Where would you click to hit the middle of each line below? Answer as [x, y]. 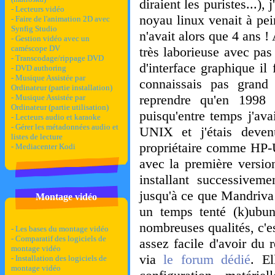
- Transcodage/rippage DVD [57, 58]
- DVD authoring [39, 68]
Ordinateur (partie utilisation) [60, 107]
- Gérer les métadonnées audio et [65, 126]
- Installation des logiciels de [59, 258]
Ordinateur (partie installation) [62, 87]
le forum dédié [203, 260]
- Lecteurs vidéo [38, 9]
